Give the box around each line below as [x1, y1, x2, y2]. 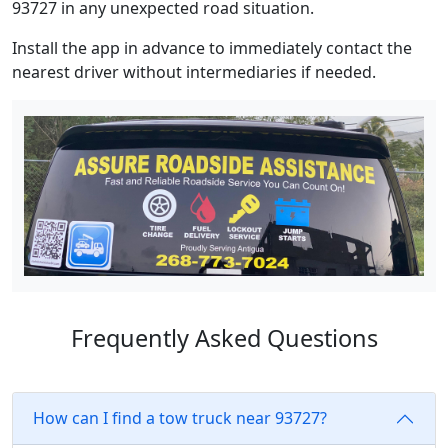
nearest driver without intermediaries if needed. [12, 61, 376, 84]
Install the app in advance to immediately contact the [12, 37, 412, 60]
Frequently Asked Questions [70, 321, 378, 354]
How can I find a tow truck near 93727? [33, 407, 327, 430]
